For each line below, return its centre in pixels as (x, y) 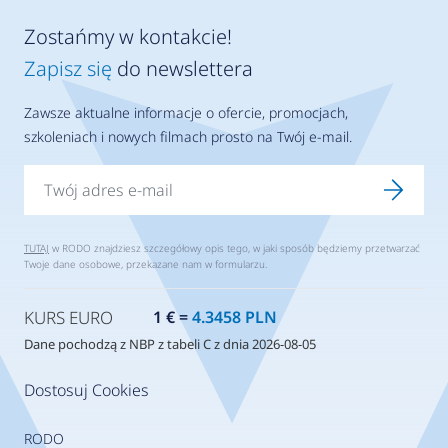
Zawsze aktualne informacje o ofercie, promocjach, (185, 113)
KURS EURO (68, 318)
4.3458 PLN (234, 317)
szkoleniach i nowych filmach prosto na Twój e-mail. (187, 137)
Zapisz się (67, 69)
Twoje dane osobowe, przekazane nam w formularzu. (145, 264)
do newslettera (182, 69)
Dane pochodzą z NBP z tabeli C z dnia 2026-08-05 (169, 344)
